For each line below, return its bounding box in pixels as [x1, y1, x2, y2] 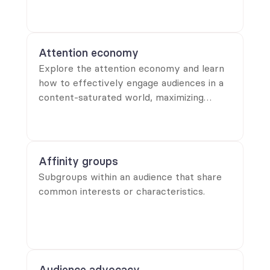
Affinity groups [39, 154, 118, 168]
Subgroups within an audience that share [39, 171, 222, 183]
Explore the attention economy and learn [39, 62, 224, 74]
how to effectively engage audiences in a [39, 77, 224, 89]
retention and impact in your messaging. [39, 105, 218, 118]
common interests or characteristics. [39, 185, 205, 197]
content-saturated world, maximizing [39, 91, 204, 103]
